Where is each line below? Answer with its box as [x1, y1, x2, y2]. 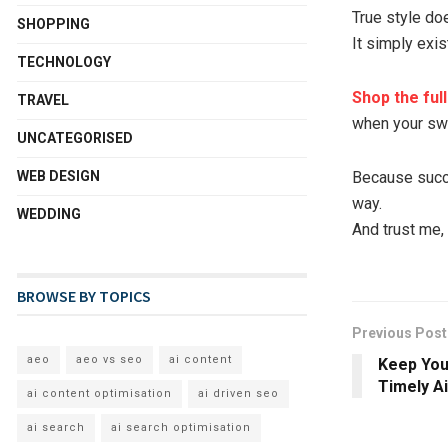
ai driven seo [198, 386, 279, 400]
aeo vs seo [76, 352, 143, 366]
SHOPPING [17, 15, 90, 32]
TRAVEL [17, 91, 69, 108]
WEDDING [17, 205, 81, 222]
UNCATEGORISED [17, 129, 133, 146]
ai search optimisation [111, 420, 251, 434]
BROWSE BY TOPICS [17, 285, 151, 306]
